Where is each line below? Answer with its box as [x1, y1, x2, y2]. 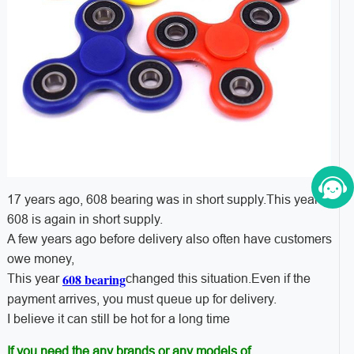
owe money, [6, 252, 74, 266]
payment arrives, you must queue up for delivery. [6, 292, 277, 306]
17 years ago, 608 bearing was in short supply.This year [6, 193, 318, 207]
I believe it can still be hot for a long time [6, 311, 230, 326]
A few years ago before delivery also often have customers [6, 232, 332, 247]
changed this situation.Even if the [125, 272, 311, 286]
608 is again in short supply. [6, 213, 163, 227]
